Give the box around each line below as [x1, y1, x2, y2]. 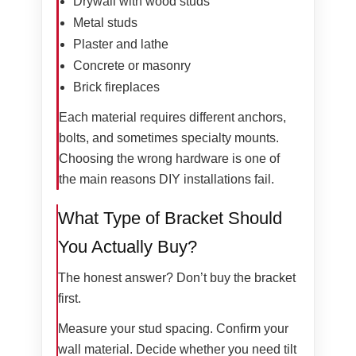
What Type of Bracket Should [58, 208, 283, 229]
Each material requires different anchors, [58, 110, 286, 125]
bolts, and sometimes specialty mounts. [58, 131, 279, 145]
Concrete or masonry [72, 59, 191, 73]
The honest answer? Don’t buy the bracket [58, 271, 296, 285]
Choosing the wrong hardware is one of [58, 152, 280, 166]
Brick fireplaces [72, 80, 160, 95]
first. [58, 292, 82, 306]
